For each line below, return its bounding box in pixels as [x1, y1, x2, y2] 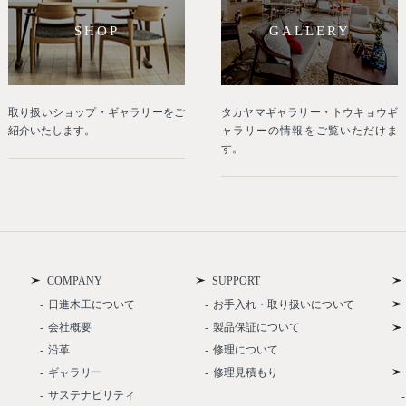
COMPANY [46, 275, 102, 287]
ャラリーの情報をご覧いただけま [221, 124, 398, 137]
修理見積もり [213, 366, 279, 379]
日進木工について [47, 298, 135, 311]
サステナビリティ [47, 389, 135, 401]
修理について [213, 343, 279, 356]
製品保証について [213, 321, 301, 333]
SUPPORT [212, 275, 261, 287]
